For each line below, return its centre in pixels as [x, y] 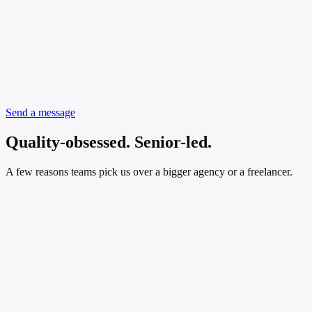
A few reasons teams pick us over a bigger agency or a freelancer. [149, 171]
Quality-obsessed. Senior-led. [109, 142]
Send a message [40, 112]
